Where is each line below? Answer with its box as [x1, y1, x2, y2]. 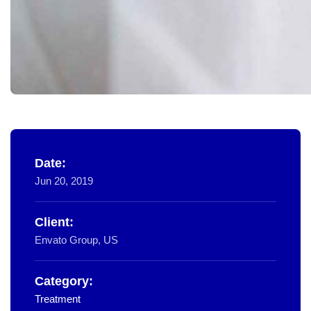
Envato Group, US [35, 233, 118, 246]
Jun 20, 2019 [35, 174, 93, 187]
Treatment [35, 292, 81, 305]
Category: [35, 274, 93, 288]
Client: [35, 215, 74, 229]
